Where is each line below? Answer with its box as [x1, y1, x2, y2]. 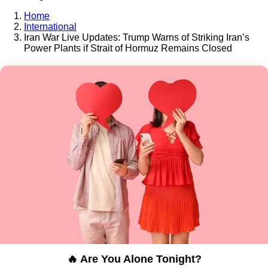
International [24, 21, 77, 32]
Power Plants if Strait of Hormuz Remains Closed [24, 42, 232, 53]
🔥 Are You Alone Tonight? [66, 253, 202, 266]
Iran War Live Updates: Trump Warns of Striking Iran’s [24, 32, 249, 42]
